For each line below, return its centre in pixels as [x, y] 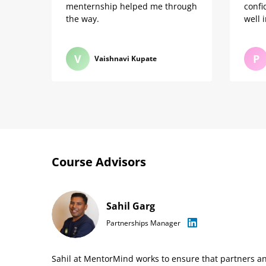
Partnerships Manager [143, 223]
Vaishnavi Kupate [126, 58]
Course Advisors [99, 162]
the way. [83, 19]
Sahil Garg [131, 206]
